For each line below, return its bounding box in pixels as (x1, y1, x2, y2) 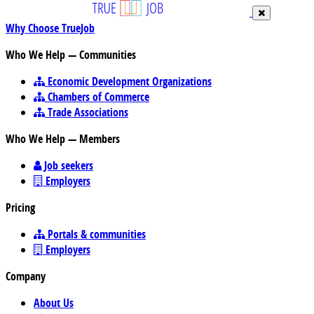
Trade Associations (45, 104, 128, 120)
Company (6, 268, 46, 284)
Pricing (6, 200, 35, 215)
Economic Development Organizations (45, 74, 212, 89)
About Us (34, 295, 74, 310)
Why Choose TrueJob (6, 20, 95, 36)
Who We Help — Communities (6, 47, 136, 62)
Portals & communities (45, 226, 146, 242)
